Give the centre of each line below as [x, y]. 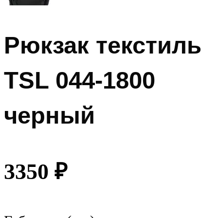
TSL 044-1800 [80, 80]
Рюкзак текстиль [103, 45]
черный [49, 115]
